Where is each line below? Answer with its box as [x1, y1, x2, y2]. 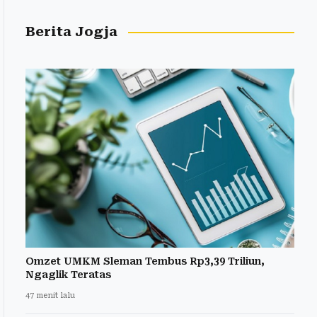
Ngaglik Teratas [25, 269, 111, 281]
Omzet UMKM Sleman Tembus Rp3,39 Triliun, [25, 255, 265, 267]
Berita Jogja [25, 24, 117, 40]
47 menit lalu [25, 291, 75, 301]
